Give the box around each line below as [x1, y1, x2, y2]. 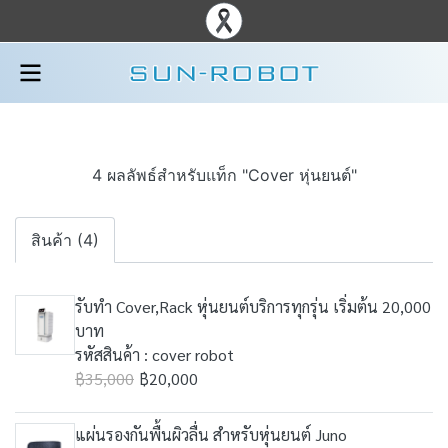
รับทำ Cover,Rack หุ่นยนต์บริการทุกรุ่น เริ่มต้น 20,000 [75, 296, 431, 317]
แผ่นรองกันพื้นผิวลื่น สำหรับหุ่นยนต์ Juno [75, 424, 347, 445]
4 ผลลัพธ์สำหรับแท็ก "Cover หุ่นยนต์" [91, 165, 357, 185]
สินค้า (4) [31, 230, 99, 250]
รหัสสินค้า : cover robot [75, 344, 234, 365]
